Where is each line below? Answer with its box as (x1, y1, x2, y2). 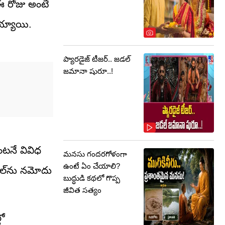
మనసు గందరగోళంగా (63, 150, 127, 158)
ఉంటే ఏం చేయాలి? (63, 162, 120, 170)
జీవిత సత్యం (63, 186, 101, 194)
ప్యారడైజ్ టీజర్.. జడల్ (63, 55, 131, 63)
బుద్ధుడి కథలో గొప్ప (63, 174, 120, 182)
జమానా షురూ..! (63, 67, 113, 75)
